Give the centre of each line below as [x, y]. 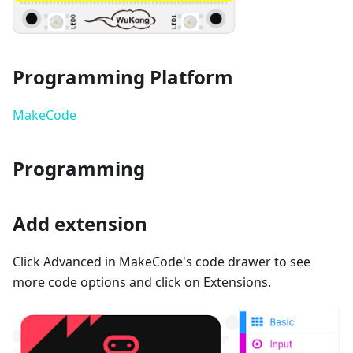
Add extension [80, 224]
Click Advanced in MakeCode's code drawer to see [162, 262]
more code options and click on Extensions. [142, 282]
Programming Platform [123, 77]
